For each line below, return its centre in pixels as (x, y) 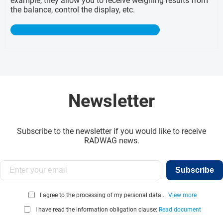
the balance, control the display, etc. (73, 10)
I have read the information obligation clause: (97, 209)
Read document (180, 209)
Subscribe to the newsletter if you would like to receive (111, 131)
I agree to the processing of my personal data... (103, 195)
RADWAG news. (111, 141)
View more (182, 195)
